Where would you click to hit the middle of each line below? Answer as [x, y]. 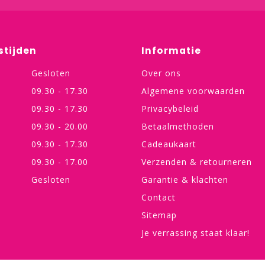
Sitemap [159, 215]
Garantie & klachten [185, 180]
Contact [159, 197]
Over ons [161, 73]
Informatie [171, 51]
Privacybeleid [170, 109]
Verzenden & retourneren [197, 162]
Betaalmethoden [178, 126]
